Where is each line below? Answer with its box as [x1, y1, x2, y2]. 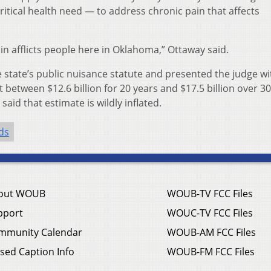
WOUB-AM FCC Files [167, 226, 256, 240]
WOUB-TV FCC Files [167, 187, 253, 201]
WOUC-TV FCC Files [167, 206, 253, 220]
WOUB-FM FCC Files [167, 245, 255, 259]
